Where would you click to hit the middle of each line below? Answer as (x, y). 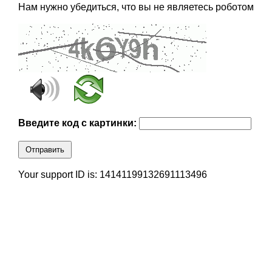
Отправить (45, 150)
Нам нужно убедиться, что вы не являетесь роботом (136, 7)
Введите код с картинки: (78, 123)
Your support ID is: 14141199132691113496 (112, 175)
